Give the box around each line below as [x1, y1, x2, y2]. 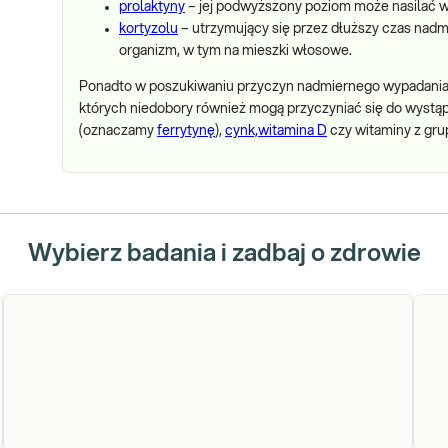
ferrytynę [157, 124, 215, 138]
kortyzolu [119, 22, 178, 36]
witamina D [258, 124, 327, 138]
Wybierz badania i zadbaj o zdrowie [27, 242, 421, 266]
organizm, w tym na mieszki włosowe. [119, 44, 352, 58]
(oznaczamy [79, 124, 157, 138]
